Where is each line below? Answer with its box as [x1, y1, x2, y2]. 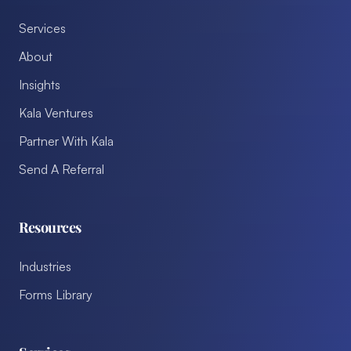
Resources [19, 217, 81, 237]
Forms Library [19, 286, 92, 302]
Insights [19, 76, 60, 92]
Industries [19, 258, 71, 274]
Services [19, 20, 66, 36]
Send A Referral [19, 161, 104, 177]
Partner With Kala [19, 132, 114, 149]
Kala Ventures [19, 104, 93, 121]
